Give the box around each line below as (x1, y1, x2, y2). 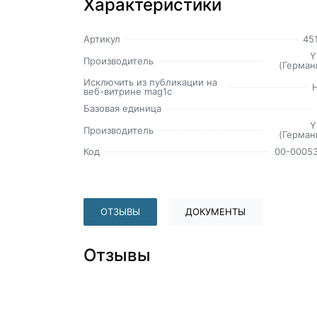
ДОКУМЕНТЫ (185, 206, 246, 218)
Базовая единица (83, 103, 161, 115)
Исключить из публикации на (83, 76, 217, 88)
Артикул (83, 33, 120, 45)
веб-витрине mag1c (83, 86, 172, 98)
